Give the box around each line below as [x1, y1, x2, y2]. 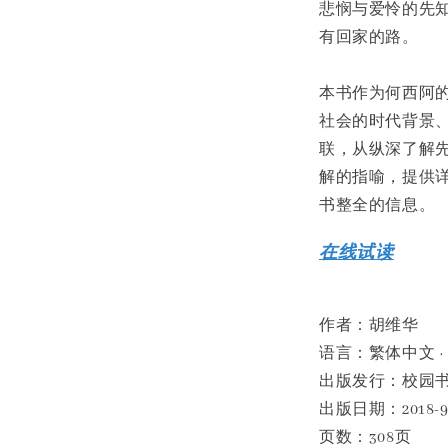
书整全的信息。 [319, 197, 436, 215]
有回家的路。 [319, 29, 419, 47]
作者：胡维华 [319, 317, 419, 335]
